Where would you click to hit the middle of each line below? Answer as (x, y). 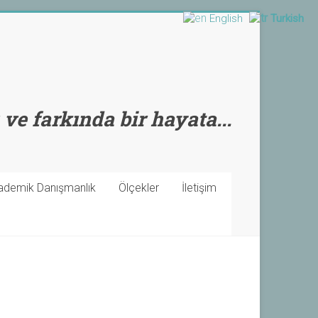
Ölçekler (139, 188)
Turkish (287, 18)
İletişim (199, 188)
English (226, 18)
